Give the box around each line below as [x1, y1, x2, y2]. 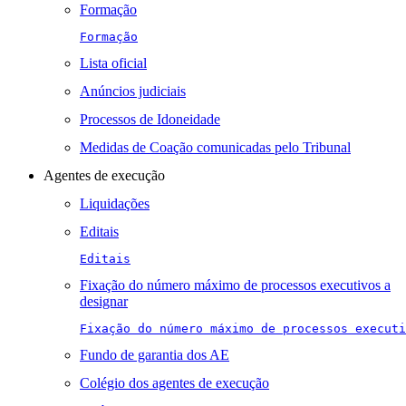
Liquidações [80, 196, 150, 211]
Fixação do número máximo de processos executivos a [80, 277, 391, 293]
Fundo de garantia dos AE [80, 347, 229, 362]
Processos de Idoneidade [80, 111, 220, 127]
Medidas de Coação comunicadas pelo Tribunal [80, 140, 351, 155]
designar [80, 294, 128, 309]
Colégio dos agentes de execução [80, 375, 269, 391]
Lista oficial [80, 55, 147, 71]
